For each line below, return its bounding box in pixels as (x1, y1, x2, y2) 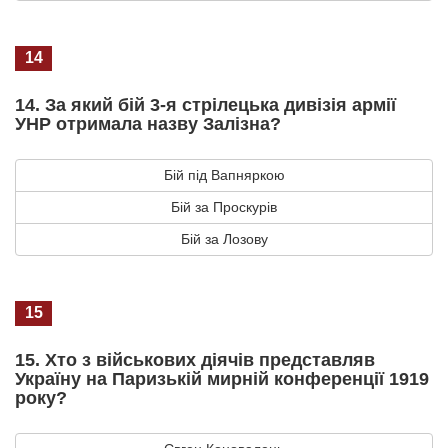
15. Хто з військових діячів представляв (15, 349, 375, 370)
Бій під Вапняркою (163, 166, 285, 183)
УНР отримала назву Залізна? (15, 113, 281, 134)
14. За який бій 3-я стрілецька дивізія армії (15, 94, 396, 115)
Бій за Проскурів (171, 198, 277, 215)
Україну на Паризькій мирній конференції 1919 (15, 368, 429, 389)
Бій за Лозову (180, 230, 268, 247)
